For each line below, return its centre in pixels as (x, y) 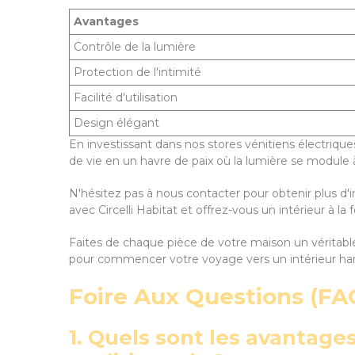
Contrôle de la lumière (135, 47)
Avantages (106, 21)
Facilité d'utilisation (126, 97)
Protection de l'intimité (137, 72)
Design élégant (116, 123)
